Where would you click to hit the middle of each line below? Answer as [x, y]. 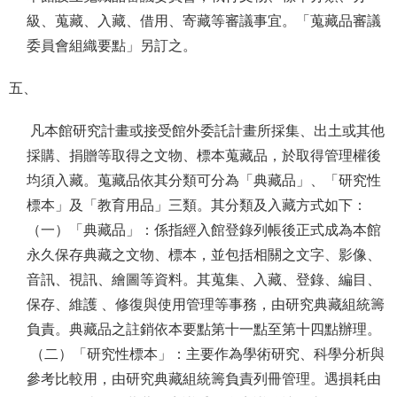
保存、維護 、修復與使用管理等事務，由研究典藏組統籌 [206, 304]
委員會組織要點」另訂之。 [112, 46]
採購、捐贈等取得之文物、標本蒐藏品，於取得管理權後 [204, 156]
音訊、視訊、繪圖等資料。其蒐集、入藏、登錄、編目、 [204, 280]
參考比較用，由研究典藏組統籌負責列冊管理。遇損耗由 [204, 379]
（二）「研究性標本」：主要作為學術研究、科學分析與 [206, 354]
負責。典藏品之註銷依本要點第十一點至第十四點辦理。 [204, 329]
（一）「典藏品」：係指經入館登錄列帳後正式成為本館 [204, 230]
